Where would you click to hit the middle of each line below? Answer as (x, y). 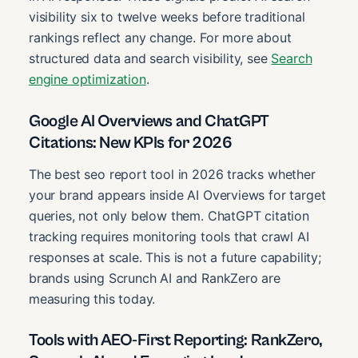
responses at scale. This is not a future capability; (175, 258)
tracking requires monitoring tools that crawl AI (169, 237)
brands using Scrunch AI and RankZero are (155, 278)
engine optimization (88, 80)
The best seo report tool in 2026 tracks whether (172, 175)
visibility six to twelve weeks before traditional (167, 17)
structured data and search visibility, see (150, 59)
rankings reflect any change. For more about (160, 38)
